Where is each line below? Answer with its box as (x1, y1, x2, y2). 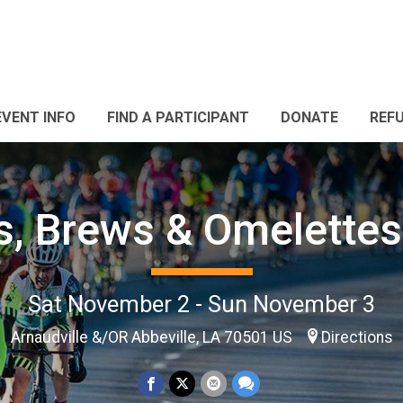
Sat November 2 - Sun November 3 (28, 290, 375, 318)
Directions (320, 327, 393, 346)
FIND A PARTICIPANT (107, 109, 249, 126)
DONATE (281, 109, 338, 126)
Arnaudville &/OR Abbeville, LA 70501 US (10, 327, 296, 346)
